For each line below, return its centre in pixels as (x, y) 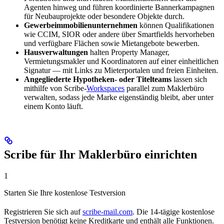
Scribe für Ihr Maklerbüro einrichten (100, 155)
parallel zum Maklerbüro (164, 88)
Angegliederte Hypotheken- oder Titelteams (98, 79)
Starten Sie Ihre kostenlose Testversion (65, 193)
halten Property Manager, (129, 52)
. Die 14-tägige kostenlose (173, 212)
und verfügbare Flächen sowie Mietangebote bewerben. (112, 43)
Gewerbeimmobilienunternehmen (81, 25)
